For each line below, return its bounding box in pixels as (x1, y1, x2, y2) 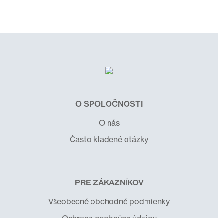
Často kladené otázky (70, 134, 148, 144)
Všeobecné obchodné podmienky (48, 197, 170, 206)
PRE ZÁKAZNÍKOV (74, 178, 144, 187)
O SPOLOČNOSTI (75, 99, 143, 109)
